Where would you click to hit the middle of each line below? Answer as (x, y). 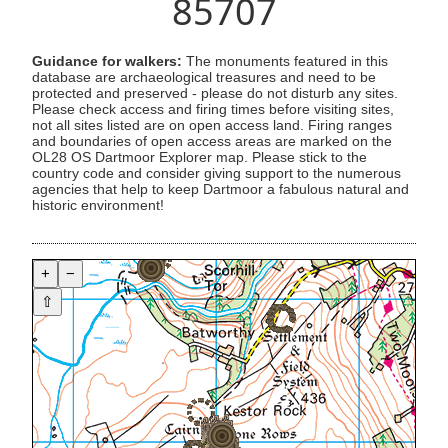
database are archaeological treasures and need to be (204, 78)
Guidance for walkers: (107, 62)
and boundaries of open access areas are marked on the (212, 142)
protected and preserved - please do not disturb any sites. (215, 94)
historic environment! (98, 206)
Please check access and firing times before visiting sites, (213, 110)
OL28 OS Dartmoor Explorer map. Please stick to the (199, 158)
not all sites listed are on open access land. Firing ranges (212, 126)
